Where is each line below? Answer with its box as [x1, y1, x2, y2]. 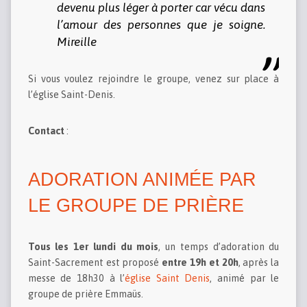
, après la [238, 257, 280, 269]
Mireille [56, 35, 97, 49]
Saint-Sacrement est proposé [27, 257, 162, 269]
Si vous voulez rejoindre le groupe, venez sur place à [27, 73, 280, 85]
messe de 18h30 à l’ [27, 273, 125, 284]
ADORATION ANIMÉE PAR [27, 169, 256, 191]
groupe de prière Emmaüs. [27, 288, 143, 300]
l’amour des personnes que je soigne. [56, 18, 266, 32]
